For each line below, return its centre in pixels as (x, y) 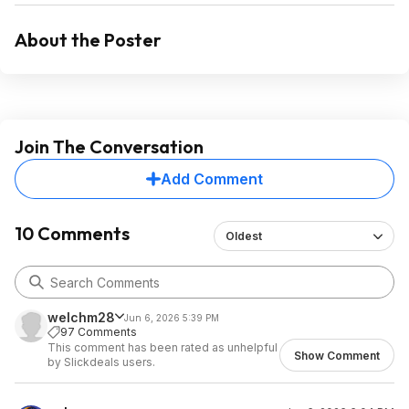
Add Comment (212, 179)
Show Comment (337, 355)
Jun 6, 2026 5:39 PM (172, 317)
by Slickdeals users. (101, 362)
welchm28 (81, 317)
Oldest (244, 236)
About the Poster (88, 40)
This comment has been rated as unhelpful (163, 347)
